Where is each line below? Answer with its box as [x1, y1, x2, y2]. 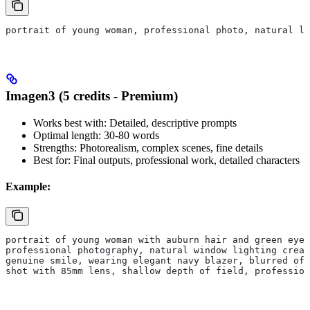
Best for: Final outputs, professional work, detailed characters [33, 154, 300, 166]
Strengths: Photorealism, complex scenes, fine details [33, 141, 263, 154]
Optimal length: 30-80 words [33, 129, 159, 141]
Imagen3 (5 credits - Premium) [6, 88, 178, 103]
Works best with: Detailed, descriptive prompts [33, 116, 237, 129]
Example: [6, 180, 51, 192]
